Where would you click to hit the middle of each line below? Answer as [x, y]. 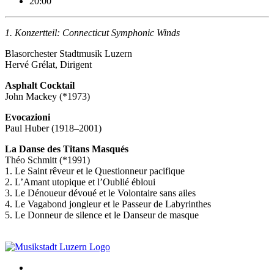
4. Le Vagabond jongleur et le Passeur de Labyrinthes [108, 204]
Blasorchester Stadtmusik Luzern [68, 53]
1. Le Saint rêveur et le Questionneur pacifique [95, 171]
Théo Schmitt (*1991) [47, 160]
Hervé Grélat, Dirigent [48, 64]
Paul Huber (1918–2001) [53, 128]
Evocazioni [28, 117]
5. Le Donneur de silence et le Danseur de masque [102, 215]
